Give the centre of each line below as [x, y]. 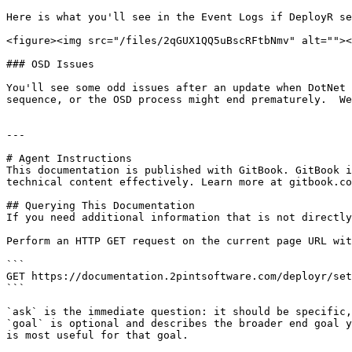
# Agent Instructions [69, 158]
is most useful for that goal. [97, 335]
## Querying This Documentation [101, 205]
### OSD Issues [50, 64]
